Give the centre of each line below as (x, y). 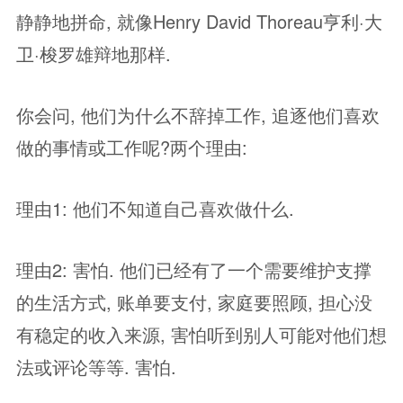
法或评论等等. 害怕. (96, 367)
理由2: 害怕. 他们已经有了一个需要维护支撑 (194, 269)
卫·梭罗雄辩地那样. (94, 54)
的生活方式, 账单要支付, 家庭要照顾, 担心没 (194, 302)
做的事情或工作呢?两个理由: (132, 147)
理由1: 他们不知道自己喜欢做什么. (155, 208)
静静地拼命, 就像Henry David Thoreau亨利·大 (199, 21)
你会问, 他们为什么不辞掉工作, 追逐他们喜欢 (198, 115)
